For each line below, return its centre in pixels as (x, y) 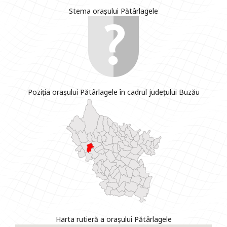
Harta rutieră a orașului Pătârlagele (113, 219)
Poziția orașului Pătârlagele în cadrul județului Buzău (113, 92)
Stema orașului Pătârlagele (113, 11)
